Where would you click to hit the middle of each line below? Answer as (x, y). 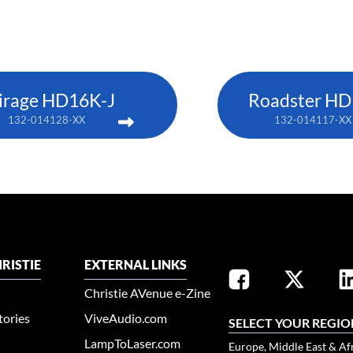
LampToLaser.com (133, 344)
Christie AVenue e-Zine (148, 293)
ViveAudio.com (126, 318)
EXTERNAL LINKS (136, 265)
